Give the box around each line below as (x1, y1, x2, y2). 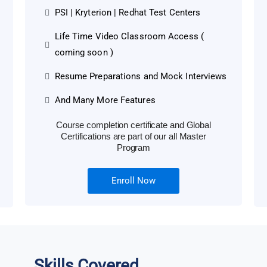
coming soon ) (54, 47, 113, 58)
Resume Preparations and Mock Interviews (54, 71, 227, 82)
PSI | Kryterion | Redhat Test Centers (54, 7, 201, 18)
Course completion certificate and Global (55, 120, 211, 131)
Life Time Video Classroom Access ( (54, 31, 204, 42)
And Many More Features (54, 95, 156, 106)
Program (116, 142, 151, 153)
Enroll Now (111, 175, 156, 187)
